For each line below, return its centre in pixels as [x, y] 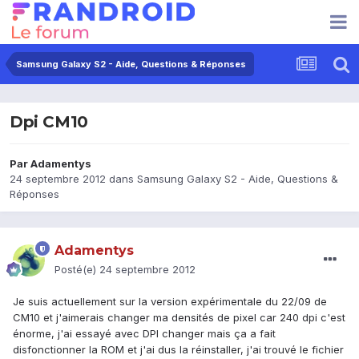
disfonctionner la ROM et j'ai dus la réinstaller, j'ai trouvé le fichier [178, 350]
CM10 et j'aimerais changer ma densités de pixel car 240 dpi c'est [179, 318]
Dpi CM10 [49, 122]
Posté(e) [77, 270]
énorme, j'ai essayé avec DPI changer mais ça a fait [144, 334]
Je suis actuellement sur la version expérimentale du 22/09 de [170, 302]
